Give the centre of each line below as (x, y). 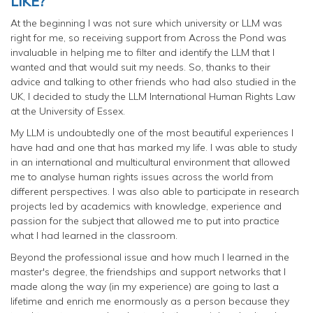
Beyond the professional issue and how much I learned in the (150, 257)
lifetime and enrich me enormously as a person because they (150, 301)
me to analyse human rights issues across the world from (142, 176)
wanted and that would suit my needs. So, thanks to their (140, 67)
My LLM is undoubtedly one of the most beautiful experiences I (152, 132)
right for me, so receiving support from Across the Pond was (148, 37)
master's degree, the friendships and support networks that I (148, 271)
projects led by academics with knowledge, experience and (146, 206)
